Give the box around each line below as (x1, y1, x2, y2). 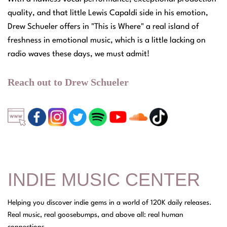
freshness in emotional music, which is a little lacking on (8, 36, 206, 45)
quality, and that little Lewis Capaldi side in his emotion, (8, 9, 208, 17)
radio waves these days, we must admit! (8, 50, 149, 58)
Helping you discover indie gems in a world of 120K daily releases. (8, 199, 212, 206)
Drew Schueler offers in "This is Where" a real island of (8, 22, 199, 31)
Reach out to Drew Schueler (8, 76, 129, 88)
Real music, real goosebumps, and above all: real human (8, 211, 183, 218)
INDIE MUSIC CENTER (8, 169, 200, 190)
